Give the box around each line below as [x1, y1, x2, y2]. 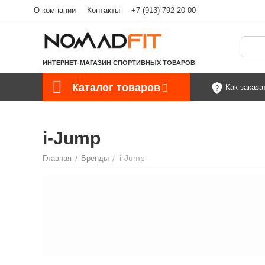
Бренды [81, 154, 109, 163]
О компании [34, 6, 76, 15]
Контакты [87, 6, 121, 15]
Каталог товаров [72, 81, 160, 93]
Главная [43, 154, 72, 163]
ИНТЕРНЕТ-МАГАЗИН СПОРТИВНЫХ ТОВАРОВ [43, 59, 196, 66]
